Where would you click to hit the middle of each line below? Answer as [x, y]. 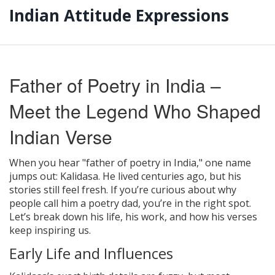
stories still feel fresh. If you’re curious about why [123, 189]
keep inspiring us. [50, 230]
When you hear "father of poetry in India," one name [130, 162]
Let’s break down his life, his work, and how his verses [133, 216]
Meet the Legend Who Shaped [135, 110]
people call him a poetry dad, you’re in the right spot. [130, 203]
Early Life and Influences [91, 253]
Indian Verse [61, 136]
